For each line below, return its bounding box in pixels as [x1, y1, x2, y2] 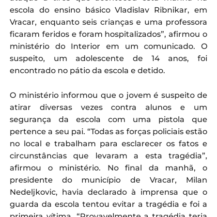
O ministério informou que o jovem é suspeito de [10, 90, 207, 100]
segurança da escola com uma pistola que [10, 114, 207, 124]
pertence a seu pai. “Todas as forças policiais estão [10, 126, 207, 136]
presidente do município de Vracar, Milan [10, 175, 207, 185]
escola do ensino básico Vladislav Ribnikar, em [10, 5, 207, 15]
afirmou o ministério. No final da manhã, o [10, 163, 207, 172]
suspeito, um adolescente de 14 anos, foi [10, 53, 207, 63]
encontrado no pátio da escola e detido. [10, 65, 165, 75]
